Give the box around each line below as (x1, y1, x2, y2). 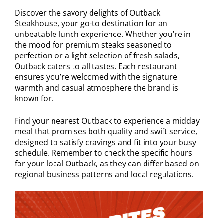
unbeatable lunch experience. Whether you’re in (15, 28, 191, 39)
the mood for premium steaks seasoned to (15, 39, 172, 50)
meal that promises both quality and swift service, (15, 126, 197, 137)
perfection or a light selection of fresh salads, (15, 50, 180, 61)
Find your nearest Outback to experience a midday (15, 115, 200, 126)
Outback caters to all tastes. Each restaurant (15, 60, 177, 72)
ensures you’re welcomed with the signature (15, 71, 177, 82)
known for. (15, 92, 54, 104)
